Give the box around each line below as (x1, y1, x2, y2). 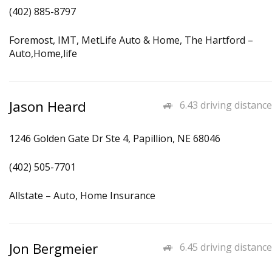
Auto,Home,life (9, 47, 77, 60)
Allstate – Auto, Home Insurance (9, 189, 155, 202)
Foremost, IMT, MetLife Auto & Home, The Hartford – (9, 33, 253, 47)
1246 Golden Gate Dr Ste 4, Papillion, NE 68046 (9, 132, 220, 145)
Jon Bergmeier (9, 239, 98, 258)
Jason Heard (9, 97, 86, 116)
